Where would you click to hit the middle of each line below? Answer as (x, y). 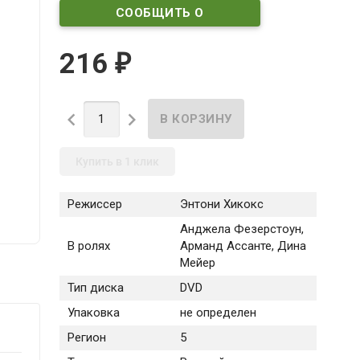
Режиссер (94, 205)
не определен (218, 313)
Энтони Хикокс (221, 205)
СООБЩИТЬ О (160, 12)
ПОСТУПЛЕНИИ (160, 40)
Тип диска (95, 288)
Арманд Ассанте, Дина (243, 246)
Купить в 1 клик (117, 162)
